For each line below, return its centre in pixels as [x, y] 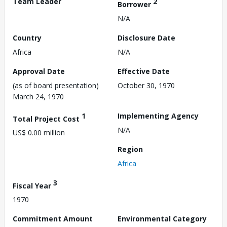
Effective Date [144, 71]
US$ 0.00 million [39, 133]
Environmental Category [162, 219]
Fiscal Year [33, 185]
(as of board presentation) [56, 85]
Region [130, 149]
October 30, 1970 [146, 85]
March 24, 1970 [38, 96]
